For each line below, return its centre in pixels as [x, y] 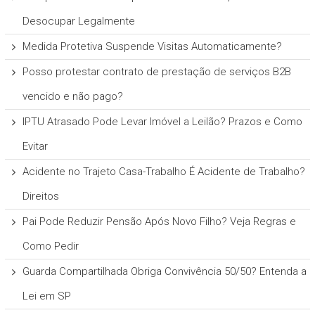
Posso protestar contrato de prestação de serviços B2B [156, 71]
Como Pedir [50, 246]
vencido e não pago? [72, 96]
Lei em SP [46, 296]
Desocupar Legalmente [78, 21]
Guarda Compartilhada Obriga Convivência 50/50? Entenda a [164, 271]
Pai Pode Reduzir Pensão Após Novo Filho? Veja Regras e [159, 221]
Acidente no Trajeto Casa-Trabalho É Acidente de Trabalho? [163, 171]
